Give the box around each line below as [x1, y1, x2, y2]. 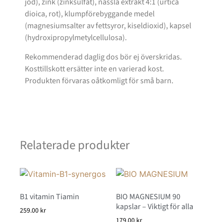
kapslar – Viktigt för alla [116, 201, 193, 213]
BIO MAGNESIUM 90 [116, 191, 180, 203]
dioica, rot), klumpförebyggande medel [25, 8, 155, 20]
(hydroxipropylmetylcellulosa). [25, 32, 127, 44]
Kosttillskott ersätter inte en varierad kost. [25, 63, 164, 74]
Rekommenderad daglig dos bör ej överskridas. [25, 51, 182, 62]
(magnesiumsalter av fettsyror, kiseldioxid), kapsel [25, 20, 191, 32]
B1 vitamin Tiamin [20, 191, 79, 203]
